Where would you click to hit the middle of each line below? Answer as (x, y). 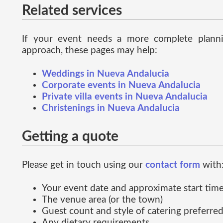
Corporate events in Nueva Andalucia (121, 85)
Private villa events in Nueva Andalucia (125, 97)
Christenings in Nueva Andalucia (111, 108)
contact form (173, 165)
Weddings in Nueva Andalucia (106, 74)
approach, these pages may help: (90, 50)
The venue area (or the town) (102, 200)
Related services (72, 10)
